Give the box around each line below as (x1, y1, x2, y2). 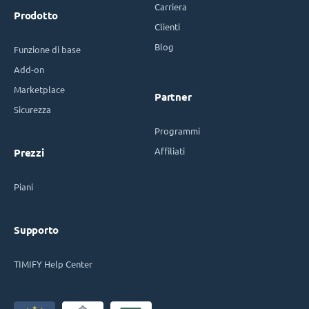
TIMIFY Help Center (14, 259, 92, 270)
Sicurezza (14, 104, 51, 115)
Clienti (154, 21, 180, 32)
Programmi (154, 126, 200, 137)
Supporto (14, 224, 59, 237)
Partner (154, 91, 192, 103)
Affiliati (154, 146, 185, 157)
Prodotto (14, 10, 58, 22)
